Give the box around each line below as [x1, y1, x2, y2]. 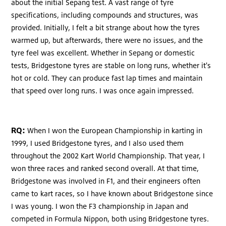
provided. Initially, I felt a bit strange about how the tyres [11, 23, 200, 32]
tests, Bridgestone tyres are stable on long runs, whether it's [11, 61, 211, 70]
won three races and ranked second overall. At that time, [11, 163, 199, 173]
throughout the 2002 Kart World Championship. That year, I [11, 151, 205, 160]
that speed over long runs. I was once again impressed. [11, 86, 194, 95]
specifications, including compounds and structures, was [11, 10, 199, 19]
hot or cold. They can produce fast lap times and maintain [11, 73, 203, 82]
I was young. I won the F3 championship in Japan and [11, 201, 189, 210]
